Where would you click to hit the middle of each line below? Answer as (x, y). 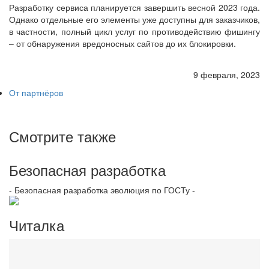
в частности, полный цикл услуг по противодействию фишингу (134, 31)
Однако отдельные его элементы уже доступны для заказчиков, (134, 19)
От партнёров (36, 92)
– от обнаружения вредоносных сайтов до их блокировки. (122, 43)
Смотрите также (62, 136)
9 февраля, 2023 (227, 74)
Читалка (37, 225)
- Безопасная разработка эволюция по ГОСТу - (102, 189)
